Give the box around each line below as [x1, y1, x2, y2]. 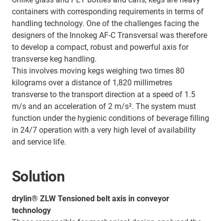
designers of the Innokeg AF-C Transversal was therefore [12, 31, 207, 40]
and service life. [12, 137, 66, 147]
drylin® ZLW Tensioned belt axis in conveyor [12, 194, 169, 204]
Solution [12, 168, 65, 185]
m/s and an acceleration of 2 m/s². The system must [12, 102, 196, 111]
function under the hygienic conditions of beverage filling [12, 113, 209, 123]
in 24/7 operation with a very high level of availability [12, 125, 196, 135]
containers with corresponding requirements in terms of [12, 7, 204, 17]
